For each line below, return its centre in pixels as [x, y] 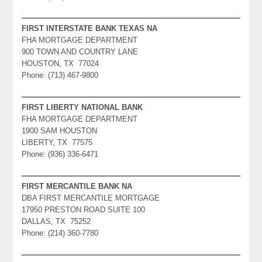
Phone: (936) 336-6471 [60, 154]
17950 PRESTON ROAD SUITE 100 [84, 209]
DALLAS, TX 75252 [56, 221]
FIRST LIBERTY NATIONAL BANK [82, 107]
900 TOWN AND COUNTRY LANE [80, 51]
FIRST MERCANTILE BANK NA [77, 186]
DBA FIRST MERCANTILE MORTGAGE [91, 198]
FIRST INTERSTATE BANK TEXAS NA [90, 28]
